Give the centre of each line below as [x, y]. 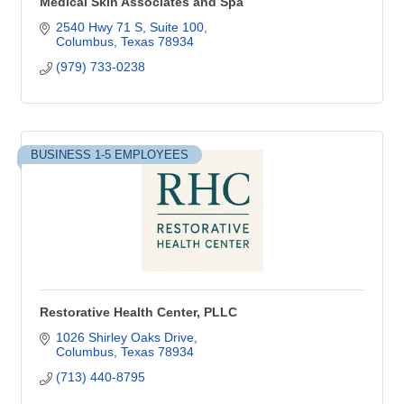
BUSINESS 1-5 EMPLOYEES [110, 155]
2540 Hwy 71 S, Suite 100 [129, 27]
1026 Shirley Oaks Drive [124, 337]
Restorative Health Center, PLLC [138, 312]
